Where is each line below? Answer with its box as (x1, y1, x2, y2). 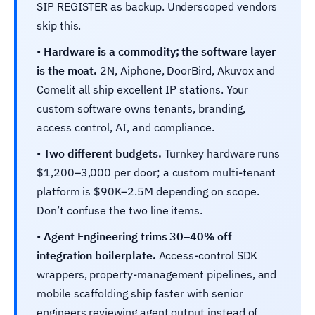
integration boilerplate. (37, 247, 156, 262)
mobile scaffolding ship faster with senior (37, 285, 243, 300)
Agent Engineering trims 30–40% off (43, 229, 232, 243)
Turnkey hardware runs (161, 146, 281, 160)
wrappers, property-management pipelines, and (37, 266, 277, 281)
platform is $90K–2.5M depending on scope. (37, 184, 259, 198)
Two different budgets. (43, 146, 162, 160)
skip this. (37, 18, 82, 32)
